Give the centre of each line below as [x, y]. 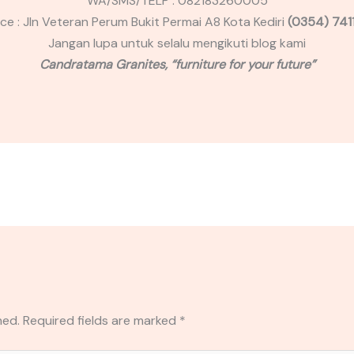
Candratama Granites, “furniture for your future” [177, 65]
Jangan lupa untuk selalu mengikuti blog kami [177, 43]
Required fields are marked [101, 321]
